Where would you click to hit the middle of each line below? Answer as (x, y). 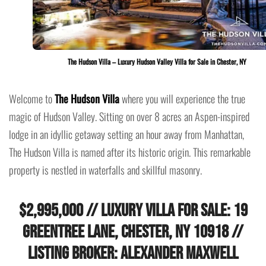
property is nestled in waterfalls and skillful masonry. (105, 170)
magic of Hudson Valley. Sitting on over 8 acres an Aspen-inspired (129, 116)
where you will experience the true (182, 98)
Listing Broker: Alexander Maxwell (133, 253)
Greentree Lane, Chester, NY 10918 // (133, 232)
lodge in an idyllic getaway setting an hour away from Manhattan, (126, 134)
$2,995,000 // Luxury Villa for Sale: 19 (133, 210)
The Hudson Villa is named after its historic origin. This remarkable (130, 152)
